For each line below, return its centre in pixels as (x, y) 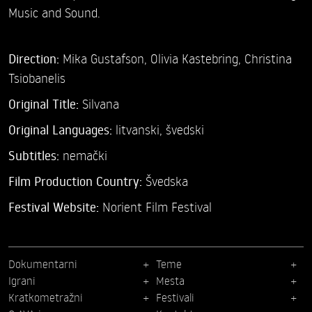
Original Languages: (62, 130)
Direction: (36, 59)
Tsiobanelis (37, 78)
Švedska (167, 181)
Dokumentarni (43, 264)
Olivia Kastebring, (197, 58)
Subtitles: (36, 156)
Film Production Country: (77, 181)
